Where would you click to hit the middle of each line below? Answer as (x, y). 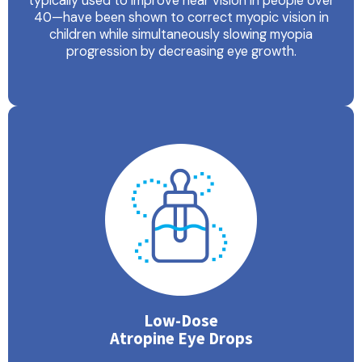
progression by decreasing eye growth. (181, 52)
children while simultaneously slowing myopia (181, 35)
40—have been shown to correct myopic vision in (181, 18)
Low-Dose (181, 321)
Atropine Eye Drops (181, 339)
